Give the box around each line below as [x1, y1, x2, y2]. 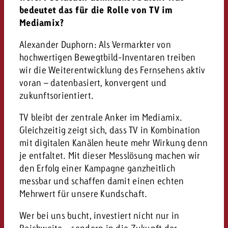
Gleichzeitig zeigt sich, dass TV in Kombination [19, 124, 201, 135]
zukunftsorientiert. [19, 89, 94, 101]
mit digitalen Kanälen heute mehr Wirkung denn [19, 136, 208, 148]
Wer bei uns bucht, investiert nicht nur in [19, 209, 180, 221]
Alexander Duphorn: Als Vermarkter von [19, 38, 171, 50]
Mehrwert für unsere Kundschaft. [19, 187, 148, 199]
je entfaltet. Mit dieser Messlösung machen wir [19, 149, 201, 161]
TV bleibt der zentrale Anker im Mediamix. [19, 111, 183, 123]
